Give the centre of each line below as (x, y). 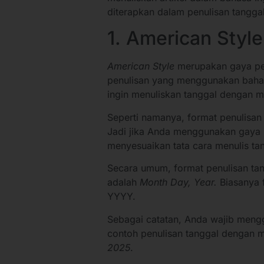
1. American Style (185, 38)
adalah (123, 182)
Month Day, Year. (178, 182)
